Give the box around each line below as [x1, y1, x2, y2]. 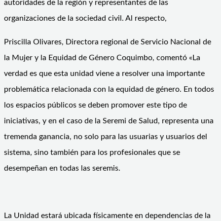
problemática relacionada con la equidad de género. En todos [4, 85, 214, 93]
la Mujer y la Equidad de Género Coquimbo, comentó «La [4, 53, 200, 62]
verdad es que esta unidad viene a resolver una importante [4, 69, 205, 77]
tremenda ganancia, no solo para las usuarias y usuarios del [4, 132, 207, 141]
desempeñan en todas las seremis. [4, 164, 120, 172]
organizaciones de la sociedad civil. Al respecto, [4, 14, 167, 22]
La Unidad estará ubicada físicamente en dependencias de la [4, 211, 211, 220]
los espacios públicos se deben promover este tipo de [4, 101, 187, 109]
